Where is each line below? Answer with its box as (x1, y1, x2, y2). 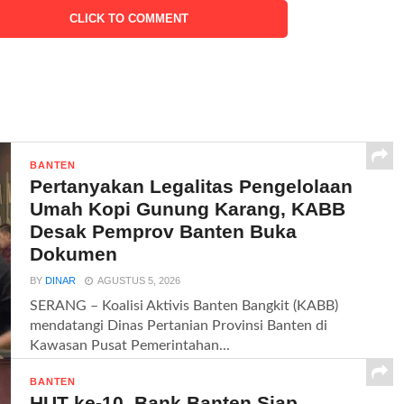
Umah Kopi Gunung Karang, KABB (30, 197, 346, 219)
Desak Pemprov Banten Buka (30, 220, 298, 242)
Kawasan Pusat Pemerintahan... (30, 337, 231, 353)
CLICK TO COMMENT (69, 11, 188, 25)
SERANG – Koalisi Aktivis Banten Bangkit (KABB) (30, 298, 339, 313)
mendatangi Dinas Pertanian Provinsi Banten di (30, 317, 328, 333)
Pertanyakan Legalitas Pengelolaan (30, 175, 353, 197)
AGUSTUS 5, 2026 (97, 274, 181, 286)
